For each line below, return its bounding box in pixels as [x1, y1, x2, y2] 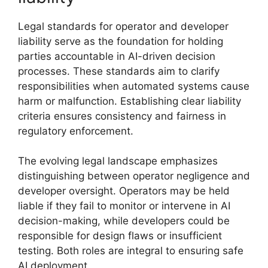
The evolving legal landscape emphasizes [18, 155, 218, 167]
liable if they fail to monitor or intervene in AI [18, 200, 230, 212]
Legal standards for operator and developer [18, 20, 229, 32]
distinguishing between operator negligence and [18, 170, 250, 182]
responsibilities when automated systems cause [18, 80, 249, 92]
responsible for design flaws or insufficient [18, 230, 222, 242]
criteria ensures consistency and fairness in [18, 109, 226, 122]
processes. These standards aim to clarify [18, 65, 220, 77]
